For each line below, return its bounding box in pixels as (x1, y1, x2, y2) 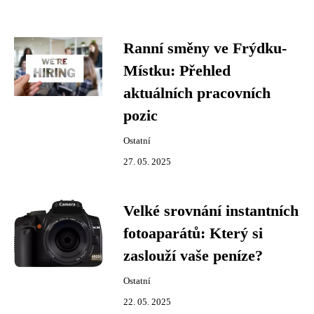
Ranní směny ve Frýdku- (123, 40, 287, 57)
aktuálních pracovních (123, 85, 271, 102)
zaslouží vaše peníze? (123, 247, 263, 264)
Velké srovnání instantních (123, 203, 299, 219)
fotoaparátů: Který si (123, 225, 263, 242)
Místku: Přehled (123, 62, 231, 79)
